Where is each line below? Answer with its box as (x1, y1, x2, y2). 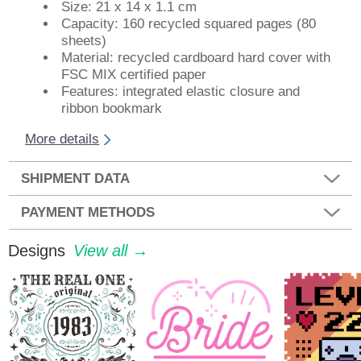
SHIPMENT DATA (21, 170, 131, 186)
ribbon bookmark (61, 101, 163, 117)
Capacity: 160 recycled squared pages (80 (61, 16, 317, 32)
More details (25, 131, 100, 147)
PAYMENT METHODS (21, 204, 156, 220)
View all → (73, 242, 148, 260)
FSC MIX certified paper (61, 67, 207, 83)
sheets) (61, 33, 107, 49)
